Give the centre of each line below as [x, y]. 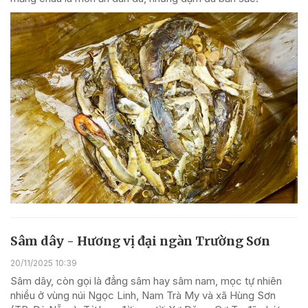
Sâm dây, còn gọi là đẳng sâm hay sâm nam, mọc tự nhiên [146, 280]
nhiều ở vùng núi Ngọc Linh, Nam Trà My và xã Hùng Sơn [143, 295]
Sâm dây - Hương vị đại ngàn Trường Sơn [140, 241]
